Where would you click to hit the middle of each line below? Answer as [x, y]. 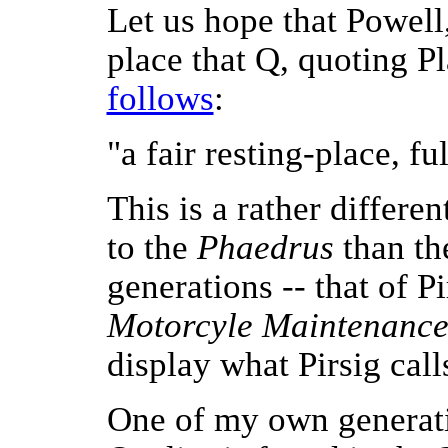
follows [160, 98]
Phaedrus [265, 247]
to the [151, 247]
